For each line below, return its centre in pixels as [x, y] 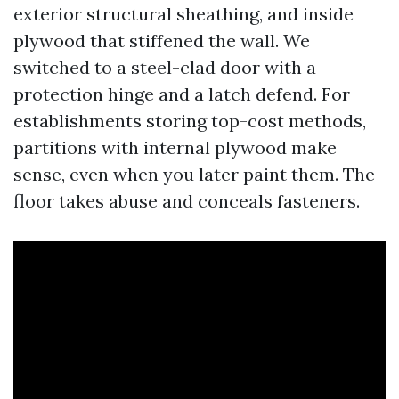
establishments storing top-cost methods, [190, 121]
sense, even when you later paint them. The [194, 175]
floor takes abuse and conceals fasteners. [187, 201]
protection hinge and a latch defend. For [182, 94]
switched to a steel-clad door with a [165, 68]
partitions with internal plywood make [175, 148]
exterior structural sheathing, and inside [183, 14]
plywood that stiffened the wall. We [162, 41]
